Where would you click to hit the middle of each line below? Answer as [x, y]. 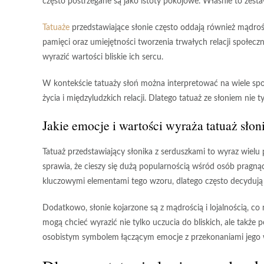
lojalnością [228, 208]
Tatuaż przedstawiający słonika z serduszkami [124, 152]
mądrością [185, 208]
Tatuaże [56, 28]
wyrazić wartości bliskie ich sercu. [103, 57]
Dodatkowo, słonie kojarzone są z [104, 208]
